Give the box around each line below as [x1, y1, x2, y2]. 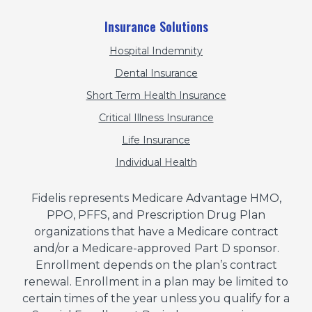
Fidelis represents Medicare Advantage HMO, [31, 192, 281, 205]
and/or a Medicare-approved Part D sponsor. [33, 242, 279, 256]
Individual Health [115, 156, 197, 169]
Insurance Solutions [104, 17, 208, 36]
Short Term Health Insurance [86, 89, 226, 102]
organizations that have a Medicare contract [33, 225, 279, 239]
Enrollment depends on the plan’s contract [35, 258, 277, 272]
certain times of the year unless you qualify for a [22, 292, 290, 306]
